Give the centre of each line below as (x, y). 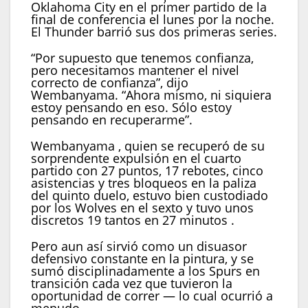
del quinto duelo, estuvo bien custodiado (150, 196)
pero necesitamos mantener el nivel (135, 70)
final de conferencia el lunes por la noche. (153, 20)
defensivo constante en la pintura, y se (142, 259)
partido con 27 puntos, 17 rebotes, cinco (147, 171)
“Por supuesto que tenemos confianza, (142, 58)
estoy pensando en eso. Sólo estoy (131, 108)
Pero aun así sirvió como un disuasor (139, 246)
